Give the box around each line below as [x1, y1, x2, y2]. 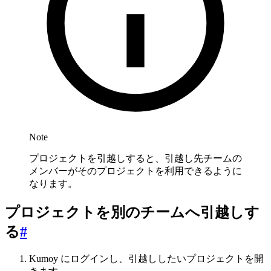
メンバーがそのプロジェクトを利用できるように [29, 165, 242, 176]
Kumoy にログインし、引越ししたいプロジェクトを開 [29, 253, 264, 264]
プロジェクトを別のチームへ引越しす [5, 204, 260, 220]
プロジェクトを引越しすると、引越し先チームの [29, 152, 242, 163]
